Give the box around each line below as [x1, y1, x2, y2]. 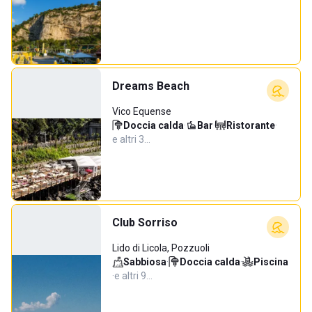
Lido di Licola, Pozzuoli [112, 242, 210, 253]
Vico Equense [112, 106, 171, 117]
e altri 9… [114, 270, 153, 281]
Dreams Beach [112, 79, 189, 93]
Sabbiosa [123, 256, 166, 267]
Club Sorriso [112, 216, 178, 229]
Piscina [253, 256, 288, 267]
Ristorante [226, 120, 275, 131]
